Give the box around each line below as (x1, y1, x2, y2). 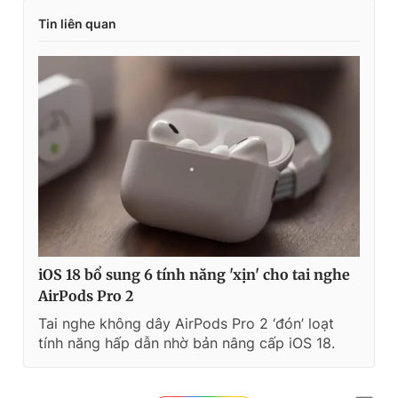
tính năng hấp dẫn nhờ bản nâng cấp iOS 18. (38, 334, 335, 352)
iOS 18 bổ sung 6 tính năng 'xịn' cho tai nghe (38, 266, 350, 283)
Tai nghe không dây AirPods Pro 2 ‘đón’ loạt (38, 314, 334, 332)
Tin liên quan (38, 15, 116, 31)
